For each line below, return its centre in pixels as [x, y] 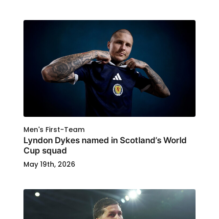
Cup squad [45, 150]
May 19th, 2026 [49, 164]
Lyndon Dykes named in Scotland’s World [105, 140]
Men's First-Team [54, 129]
